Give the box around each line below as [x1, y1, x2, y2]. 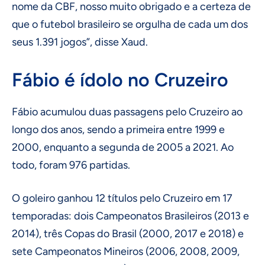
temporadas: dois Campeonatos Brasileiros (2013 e [12, 209, 249, 223]
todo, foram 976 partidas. [12, 159, 130, 172]
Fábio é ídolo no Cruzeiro [12, 69, 228, 92]
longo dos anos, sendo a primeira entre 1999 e [12, 123, 225, 137]
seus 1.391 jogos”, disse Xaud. [12, 35, 148, 49]
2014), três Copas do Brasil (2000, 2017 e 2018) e [12, 227, 244, 241]
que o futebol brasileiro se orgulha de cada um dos [12, 18, 248, 31]
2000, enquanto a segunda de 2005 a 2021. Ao [12, 141, 234, 154]
